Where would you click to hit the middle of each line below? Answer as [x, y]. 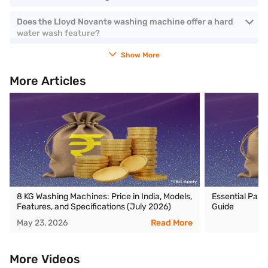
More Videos [45, 259]
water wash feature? [58, 33]
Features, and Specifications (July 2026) [94, 207]
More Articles [48, 81]
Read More [172, 223]
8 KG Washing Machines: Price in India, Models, [104, 197]
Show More [140, 55]
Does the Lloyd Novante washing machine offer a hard [125, 22]
